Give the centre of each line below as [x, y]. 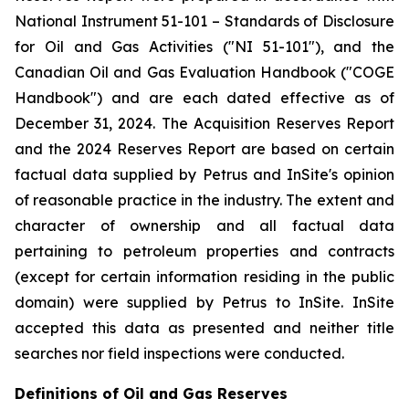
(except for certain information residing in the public [204, 277]
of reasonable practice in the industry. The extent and [204, 200]
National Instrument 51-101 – [120, 21]
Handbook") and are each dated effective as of [204, 98]
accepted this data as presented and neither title [204, 328]
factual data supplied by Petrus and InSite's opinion [204, 174]
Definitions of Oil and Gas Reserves [151, 393]
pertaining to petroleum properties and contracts [204, 251]
